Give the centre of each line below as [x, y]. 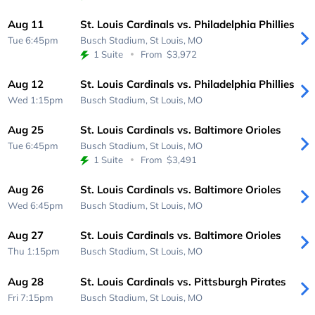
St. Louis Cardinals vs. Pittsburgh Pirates [183, 281]
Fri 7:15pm [31, 297]
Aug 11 [26, 25]
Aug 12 [26, 84]
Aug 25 [26, 130]
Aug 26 [26, 189]
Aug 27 [26, 236]
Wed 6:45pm [36, 205]
